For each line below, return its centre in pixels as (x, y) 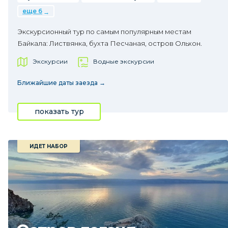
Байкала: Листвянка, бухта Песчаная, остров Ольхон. (110, 43)
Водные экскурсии (124, 61)
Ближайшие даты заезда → (61, 83)
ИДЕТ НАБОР (49, 146)
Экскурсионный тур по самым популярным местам (104, 32)
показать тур (59, 111)
